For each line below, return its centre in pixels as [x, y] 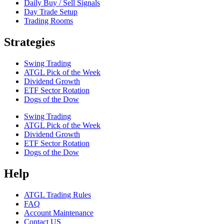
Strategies [29, 42]
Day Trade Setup [51, 12]
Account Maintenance [59, 213]
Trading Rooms [48, 21]
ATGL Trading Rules [57, 195]
